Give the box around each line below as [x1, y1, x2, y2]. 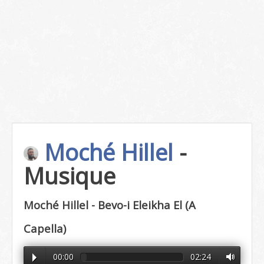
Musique [24, 160, 115, 191]
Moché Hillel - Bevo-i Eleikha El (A [24, 197, 196, 212]
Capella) [24, 221, 66, 236]
